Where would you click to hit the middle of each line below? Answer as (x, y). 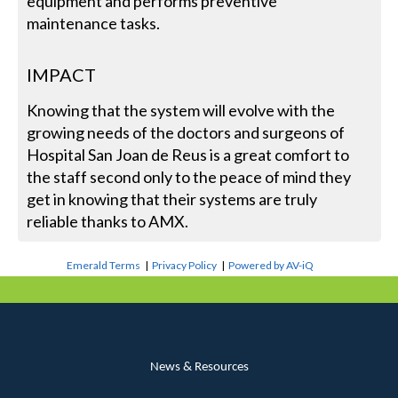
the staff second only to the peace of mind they (189, 176)
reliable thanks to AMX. (108, 221)
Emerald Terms (104, 265)
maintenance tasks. (94, 23)
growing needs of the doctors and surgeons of (186, 132)
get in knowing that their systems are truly (172, 199)
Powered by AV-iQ (271, 265)
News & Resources (199, 367)
